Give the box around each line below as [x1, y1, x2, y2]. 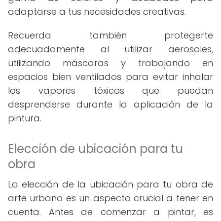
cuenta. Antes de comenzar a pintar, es [8, 206, 213, 218]
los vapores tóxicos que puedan [8, 84, 213, 97]
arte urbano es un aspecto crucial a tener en [8, 192, 213, 204]
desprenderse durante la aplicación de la [8, 98, 213, 110]
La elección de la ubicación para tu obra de [8, 178, 213, 190]
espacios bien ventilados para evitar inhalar [8, 71, 213, 83]
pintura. [8, 112, 41, 124]
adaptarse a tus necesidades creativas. [8, 5, 186, 18]
